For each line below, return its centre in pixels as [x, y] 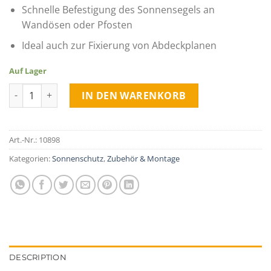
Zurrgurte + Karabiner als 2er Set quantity [95, 90]
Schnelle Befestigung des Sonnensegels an [118, 9]
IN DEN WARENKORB [134, 95]
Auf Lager [28, 70]
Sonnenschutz [78, 158]
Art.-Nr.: [24, 139]
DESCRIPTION [38, 257]
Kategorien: [31, 158]
